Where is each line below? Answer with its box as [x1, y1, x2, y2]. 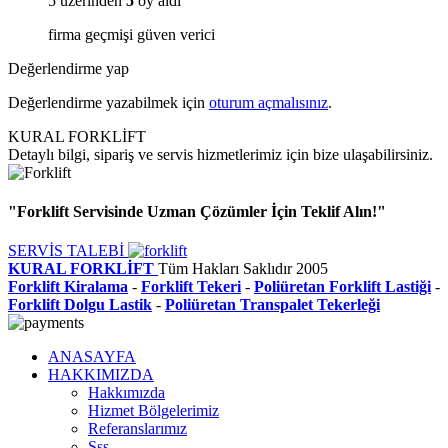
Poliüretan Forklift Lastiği [254, 278, 431, 296]
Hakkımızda [88, 384, 165, 402]
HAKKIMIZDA [48, 366, 154, 384]
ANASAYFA [48, 348, 136, 366]
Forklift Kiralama [8, 278, 128, 296]
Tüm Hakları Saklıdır [158, 260, 296, 278]
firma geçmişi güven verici [48, 25, 215, 43]
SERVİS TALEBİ [8, 242, 128, 260]
